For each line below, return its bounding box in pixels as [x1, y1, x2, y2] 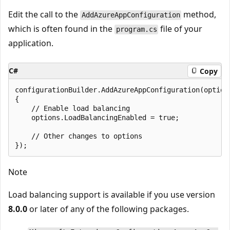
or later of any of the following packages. [27, 203, 189, 215]
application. [8, 37, 53, 49]
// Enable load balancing [15, 104, 130, 113]
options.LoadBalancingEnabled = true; [15, 113, 179, 122]
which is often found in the [8, 23, 114, 35]
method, [181, 9, 217, 21]
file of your [158, 23, 203, 35]
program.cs [116, 25, 157, 34]
